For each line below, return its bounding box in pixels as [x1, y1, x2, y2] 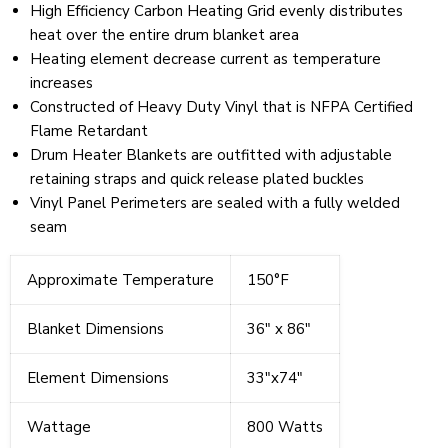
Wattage [27, 417, 91, 438]
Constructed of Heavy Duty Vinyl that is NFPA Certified [30, 97, 413, 118]
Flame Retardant [30, 121, 148, 142]
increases [30, 73, 93, 94]
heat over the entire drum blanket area [30, 25, 299, 46]
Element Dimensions [27, 368, 169, 389]
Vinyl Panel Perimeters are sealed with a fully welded [30, 193, 400, 214]
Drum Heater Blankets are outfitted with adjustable [30, 145, 392, 166]
